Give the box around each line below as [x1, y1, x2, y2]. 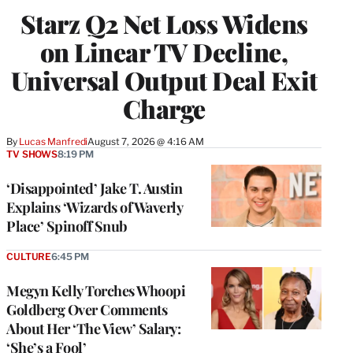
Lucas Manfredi [19, 136, 88, 148]
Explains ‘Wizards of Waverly [6, 198, 182, 217]
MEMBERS [28, 9, 83, 21]
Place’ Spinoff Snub [6, 217, 128, 236]
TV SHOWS [6, 148, 58, 161]
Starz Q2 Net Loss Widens [20, 6, 308, 41]
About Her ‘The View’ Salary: [6, 319, 180, 339]
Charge [122, 91, 206, 126]
